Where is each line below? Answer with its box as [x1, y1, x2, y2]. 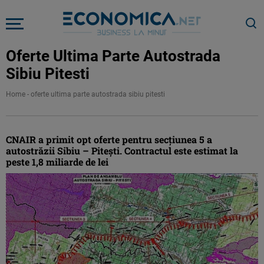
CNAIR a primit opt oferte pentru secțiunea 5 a [6, 133, 212, 146]
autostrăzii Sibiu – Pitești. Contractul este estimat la [6, 144, 238, 157]
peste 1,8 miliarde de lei [6, 156, 108, 168]
